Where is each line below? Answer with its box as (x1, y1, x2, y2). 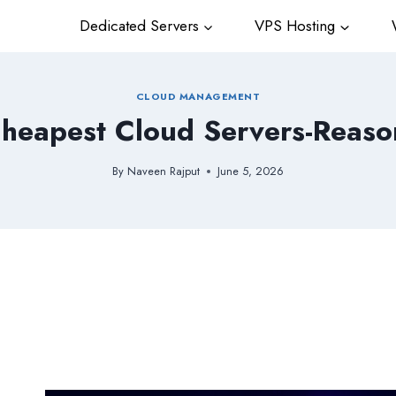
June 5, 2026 (217, 163, 284, 180)
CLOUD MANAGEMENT (135, 88, 261, 103)
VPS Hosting (250, 15, 336, 37)
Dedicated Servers (74, 15, 199, 37)
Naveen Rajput (126, 163, 200, 180)
